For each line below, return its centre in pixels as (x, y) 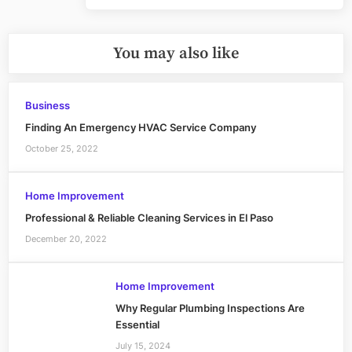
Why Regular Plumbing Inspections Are (210, 309)
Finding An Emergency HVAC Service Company (140, 128)
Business (47, 106)
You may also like (176, 53)
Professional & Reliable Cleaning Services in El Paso (149, 218)
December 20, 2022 (66, 238)
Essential (137, 325)
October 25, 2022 (61, 148)
